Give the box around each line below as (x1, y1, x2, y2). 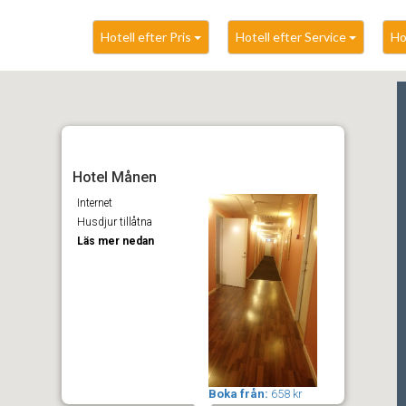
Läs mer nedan (77, 234, 154, 247)
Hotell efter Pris (101, 29, 194, 44)
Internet (77, 196, 112, 209)
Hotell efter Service (236, 29, 349, 44)
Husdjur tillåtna (77, 215, 152, 228)
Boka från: (208, 386, 271, 401)
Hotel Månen (72, 168, 157, 186)
